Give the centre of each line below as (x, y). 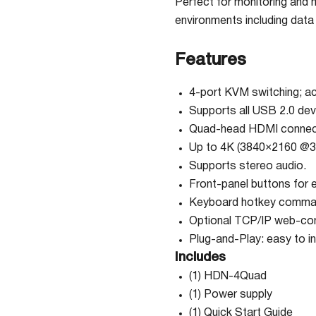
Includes (200, 258)
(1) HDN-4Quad (228, 276)
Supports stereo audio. (248, 166)
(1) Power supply (231, 295)
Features (211, 61)
